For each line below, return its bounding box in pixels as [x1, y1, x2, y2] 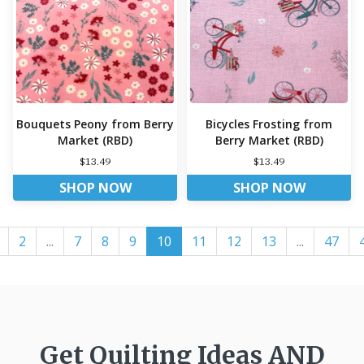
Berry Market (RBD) [214, 132, 323, 148]
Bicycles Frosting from [206, 115, 332, 132]
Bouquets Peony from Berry [16, 115, 174, 132]
